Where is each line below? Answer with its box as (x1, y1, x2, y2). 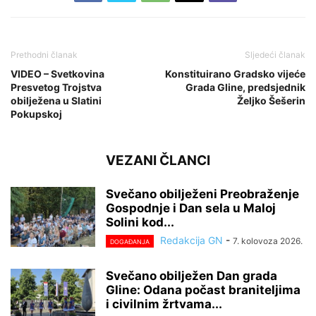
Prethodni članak (11, 49, 78, 60)
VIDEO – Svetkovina (11, 67, 104, 80)
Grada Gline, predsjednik (186, 80, 305, 93)
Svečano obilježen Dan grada (106, 268, 277, 283)
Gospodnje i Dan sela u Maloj (106, 200, 276, 215)
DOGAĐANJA (110, 237, 150, 245)
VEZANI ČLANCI (106, 152, 210, 169)
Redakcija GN (160, 233, 223, 246)
